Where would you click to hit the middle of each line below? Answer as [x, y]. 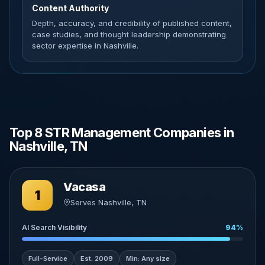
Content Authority [70, 8]
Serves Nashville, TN [109, 202]
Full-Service [48, 258]
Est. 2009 [97, 258]
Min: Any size [148, 258]
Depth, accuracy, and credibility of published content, [132, 23]
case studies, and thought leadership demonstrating [129, 34]
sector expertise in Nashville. [85, 46]
